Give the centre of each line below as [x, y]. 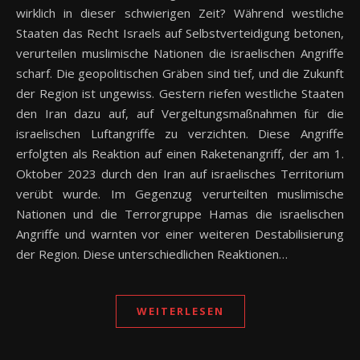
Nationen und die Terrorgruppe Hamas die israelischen [180, 213]
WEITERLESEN [180, 311]
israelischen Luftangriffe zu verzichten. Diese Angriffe [180, 133]
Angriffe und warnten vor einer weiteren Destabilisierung [180, 233]
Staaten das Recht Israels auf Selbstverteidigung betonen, [180, 33]
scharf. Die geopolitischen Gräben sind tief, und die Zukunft [180, 73]
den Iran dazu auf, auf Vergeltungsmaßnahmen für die [180, 113]
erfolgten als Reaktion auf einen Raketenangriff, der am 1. [180, 153]
